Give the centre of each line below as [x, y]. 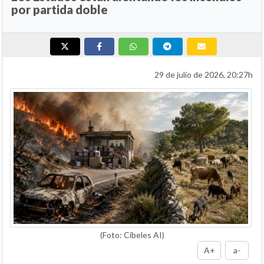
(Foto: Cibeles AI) [132, 235]
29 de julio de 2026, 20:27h [204, 74]
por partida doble [60, 9]
